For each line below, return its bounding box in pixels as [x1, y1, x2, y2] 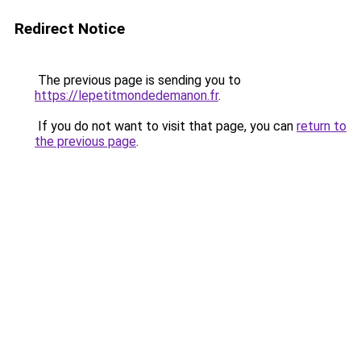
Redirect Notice [15, 19, 125, 38]
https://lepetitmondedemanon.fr [35, 88, 218, 103]
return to [297, 118, 346, 134]
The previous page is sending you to [35, 73, 241, 88]
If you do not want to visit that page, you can [35, 118, 297, 134]
